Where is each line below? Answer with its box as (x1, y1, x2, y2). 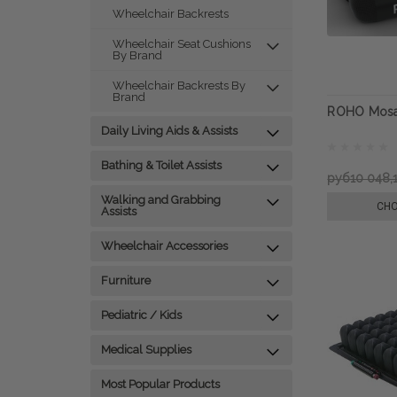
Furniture (101, 274, 151, 287)
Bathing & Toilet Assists (101, 159, 222, 172)
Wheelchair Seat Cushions (113, 37, 251, 51)
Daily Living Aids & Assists (101, 124, 237, 137)
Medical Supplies (101, 343, 191, 356)
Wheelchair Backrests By (113, 79, 245, 92)
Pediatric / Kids (101, 308, 182, 322)
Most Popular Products (101, 378, 220, 391)
